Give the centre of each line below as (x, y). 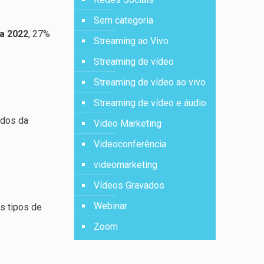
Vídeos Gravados (129, 185)
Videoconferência (130, 144)
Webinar (111, 206)
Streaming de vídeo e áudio (150, 103)
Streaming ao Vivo (131, 41)
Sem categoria (124, 20)
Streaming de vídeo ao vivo (150, 82)
